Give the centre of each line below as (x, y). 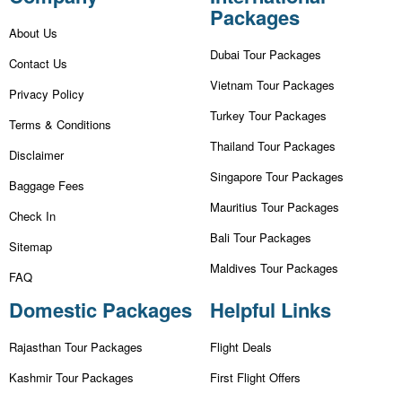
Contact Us (38, 64)
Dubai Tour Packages (266, 55)
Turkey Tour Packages (268, 116)
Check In (32, 216)
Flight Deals (241, 347)
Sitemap (31, 247)
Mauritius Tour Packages (275, 207)
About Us (33, 33)
